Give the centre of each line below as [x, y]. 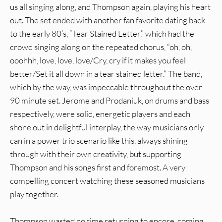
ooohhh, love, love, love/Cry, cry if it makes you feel [98, 60]
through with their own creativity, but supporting [96, 154]
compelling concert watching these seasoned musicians [107, 181]
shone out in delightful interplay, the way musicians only [107, 127]
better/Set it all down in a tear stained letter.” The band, [106, 74]
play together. [34, 194]
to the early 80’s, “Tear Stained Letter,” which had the [102, 34]
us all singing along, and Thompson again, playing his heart [110, 7]
